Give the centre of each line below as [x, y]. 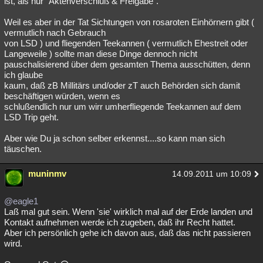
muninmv [47, 173]
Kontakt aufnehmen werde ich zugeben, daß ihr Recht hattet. [120, 222]
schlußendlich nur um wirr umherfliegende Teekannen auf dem [123, 107]
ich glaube [23, 75]
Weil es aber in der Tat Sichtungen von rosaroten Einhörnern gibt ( [129, 22]
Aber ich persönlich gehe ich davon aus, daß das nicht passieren [127, 233]
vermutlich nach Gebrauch [55, 33]
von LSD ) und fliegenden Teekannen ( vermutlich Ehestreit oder [126, 43]
